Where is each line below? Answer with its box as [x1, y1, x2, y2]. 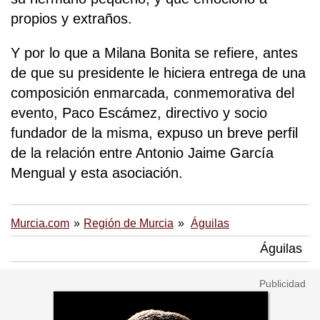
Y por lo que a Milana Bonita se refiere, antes [11, 45, 298, 61]
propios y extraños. [11, 11, 132, 27]
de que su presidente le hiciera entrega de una [11, 65, 306, 81]
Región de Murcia [84, 217, 174, 229]
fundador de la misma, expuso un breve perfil [11, 125, 298, 141]
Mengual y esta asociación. [11, 165, 187, 181]
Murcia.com [11, 217, 69, 229]
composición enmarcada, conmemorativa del [11, 85, 294, 101]
